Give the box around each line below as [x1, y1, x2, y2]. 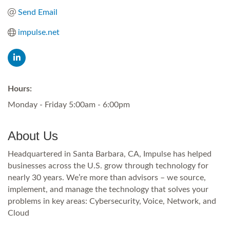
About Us [8, 128, 58, 143]
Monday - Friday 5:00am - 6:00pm [8, 100, 130, 109]
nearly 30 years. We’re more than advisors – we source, [8, 173, 206, 182]
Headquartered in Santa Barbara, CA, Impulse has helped [8, 149, 212, 158]
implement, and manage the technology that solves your [8, 185, 208, 194]
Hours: [8, 84, 32, 93]
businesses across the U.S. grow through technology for [8, 161, 208, 170]
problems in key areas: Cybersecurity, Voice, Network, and [8, 197, 216, 205]
